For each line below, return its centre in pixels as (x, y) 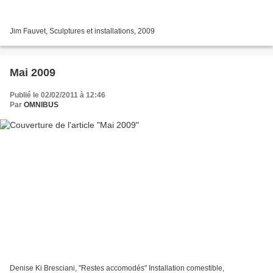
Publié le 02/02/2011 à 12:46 (58, 95)
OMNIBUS (41, 105)
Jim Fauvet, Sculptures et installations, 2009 (82, 31)
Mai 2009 (33, 73)
